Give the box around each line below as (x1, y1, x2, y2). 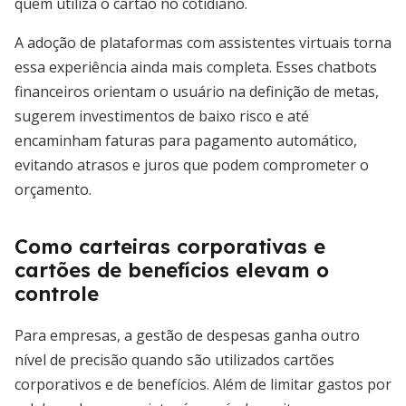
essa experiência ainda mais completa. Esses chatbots (14, 57, 377, 77)
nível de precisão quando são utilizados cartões (14, 350, 334, 370)
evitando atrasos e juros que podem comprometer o (14, 155, 369, 175)
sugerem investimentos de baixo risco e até (14, 106, 309, 126)
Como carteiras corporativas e (14, 234, 325, 259)
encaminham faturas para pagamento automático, (14, 130, 357, 150)
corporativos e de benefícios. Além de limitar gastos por (14, 374, 391, 394)
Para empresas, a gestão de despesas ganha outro (14, 325, 360, 345)
